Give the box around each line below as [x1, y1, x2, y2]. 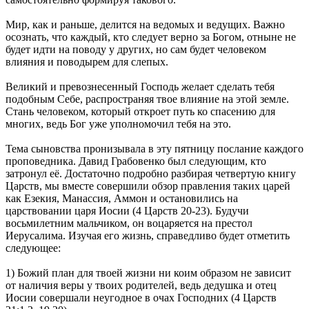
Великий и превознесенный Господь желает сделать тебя [6, 81, 275, 93]
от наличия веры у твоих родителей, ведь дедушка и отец [6, 279, 277, 292]
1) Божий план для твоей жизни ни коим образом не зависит [6, 267, 291, 279]
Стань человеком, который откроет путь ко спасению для [6, 106, 275, 118]
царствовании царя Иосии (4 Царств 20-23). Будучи [6, 205, 249, 217]
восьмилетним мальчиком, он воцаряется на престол [6, 217, 252, 230]
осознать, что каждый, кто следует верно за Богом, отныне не [6, 31, 296, 43]
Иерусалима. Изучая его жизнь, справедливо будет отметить [6, 230, 290, 242]
